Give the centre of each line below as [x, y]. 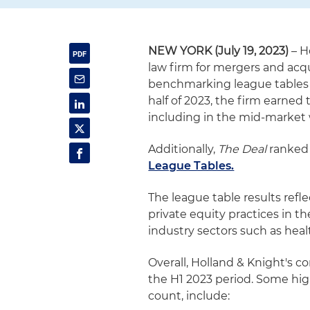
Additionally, [183, 149]
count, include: [189, 296]
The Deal [243, 149]
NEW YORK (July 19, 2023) [219, 51]
